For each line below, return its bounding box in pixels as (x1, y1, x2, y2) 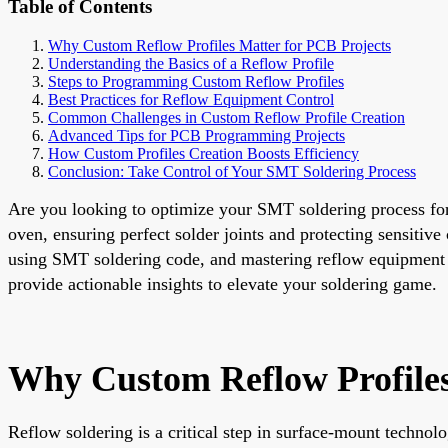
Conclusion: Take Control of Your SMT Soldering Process (48, 162, 416, 180)
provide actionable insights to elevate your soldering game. (8, 273, 437, 294)
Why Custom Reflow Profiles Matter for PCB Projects (48, 36, 391, 54)
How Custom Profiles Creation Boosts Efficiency (48, 144, 359, 162)
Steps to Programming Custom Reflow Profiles (48, 72, 344, 90)
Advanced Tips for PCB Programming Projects (48, 126, 345, 144)
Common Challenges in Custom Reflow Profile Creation (48, 108, 405, 126)
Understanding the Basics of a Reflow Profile (48, 54, 334, 72)
